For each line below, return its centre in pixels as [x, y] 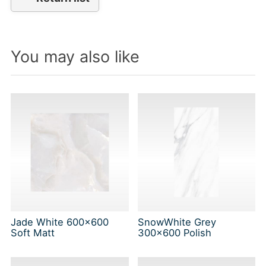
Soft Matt [32, 232]
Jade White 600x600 [59, 222]
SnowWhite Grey [177, 222]
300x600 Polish [174, 232]
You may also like [75, 57]
